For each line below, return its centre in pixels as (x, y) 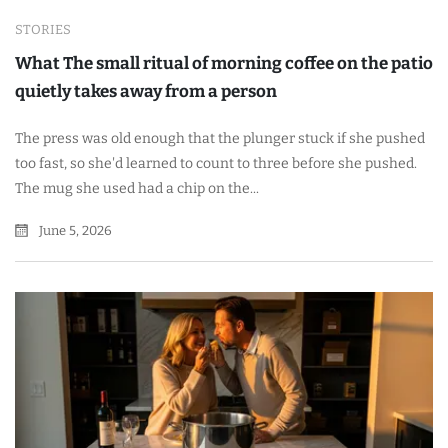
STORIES (43, 29)
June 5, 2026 (74, 230)
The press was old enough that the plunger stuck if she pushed (220, 138)
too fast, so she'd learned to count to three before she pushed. (216, 163)
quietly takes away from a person (146, 91)
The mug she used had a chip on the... (137, 188)
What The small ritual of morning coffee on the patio (224, 63)
